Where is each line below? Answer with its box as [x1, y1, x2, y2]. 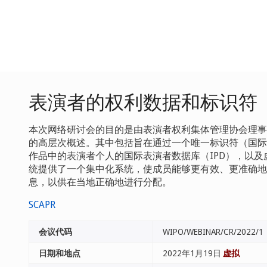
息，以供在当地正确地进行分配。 [29, 175, 172, 188]
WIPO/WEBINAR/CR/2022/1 [163, 226, 263, 237]
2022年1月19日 [163, 247, 223, 259]
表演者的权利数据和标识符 [29, 89, 257, 114]
